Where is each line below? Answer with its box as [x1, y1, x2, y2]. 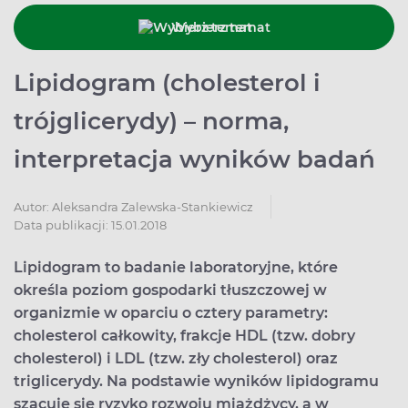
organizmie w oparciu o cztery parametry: [14, 304, 328, 321]
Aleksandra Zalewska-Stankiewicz [52, 199, 253, 214]
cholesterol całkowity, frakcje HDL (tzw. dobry [14, 327, 355, 344]
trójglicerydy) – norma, [14, 107, 289, 136]
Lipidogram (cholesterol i [14, 68, 321, 97]
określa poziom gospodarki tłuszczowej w [14, 281, 327, 299]
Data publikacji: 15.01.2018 [14, 218, 167, 233]
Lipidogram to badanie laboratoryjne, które [14, 259, 338, 276]
